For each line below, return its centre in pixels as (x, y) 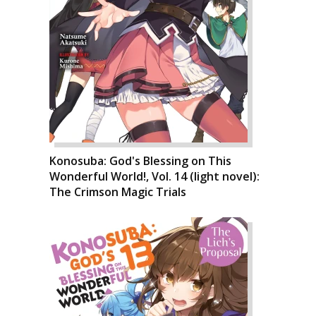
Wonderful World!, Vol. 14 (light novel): (154, 176)
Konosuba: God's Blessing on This (140, 161)
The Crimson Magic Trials (118, 192)
